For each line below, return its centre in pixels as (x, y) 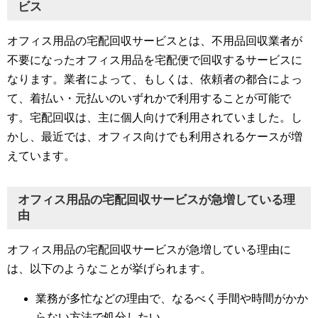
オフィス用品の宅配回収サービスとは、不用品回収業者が (155, 40)
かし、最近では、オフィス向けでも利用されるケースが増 (155, 136)
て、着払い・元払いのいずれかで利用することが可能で (149, 98)
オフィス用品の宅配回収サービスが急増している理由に (149, 249)
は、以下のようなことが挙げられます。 (109, 268)
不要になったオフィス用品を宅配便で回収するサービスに (155, 60)
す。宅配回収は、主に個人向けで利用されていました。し (155, 117)
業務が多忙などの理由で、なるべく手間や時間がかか (172, 298)
